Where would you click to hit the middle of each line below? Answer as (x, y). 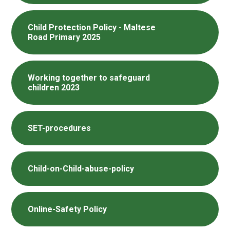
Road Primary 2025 (64, 37)
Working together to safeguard (89, 78)
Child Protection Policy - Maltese (92, 28)
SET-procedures (60, 128)
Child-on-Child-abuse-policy (81, 169)
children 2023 (54, 88)
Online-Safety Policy (68, 209)
